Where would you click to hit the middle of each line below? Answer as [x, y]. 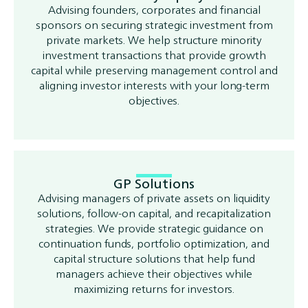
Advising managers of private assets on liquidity [154, 198]
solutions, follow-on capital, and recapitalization [154, 213]
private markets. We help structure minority [154, 40]
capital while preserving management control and [154, 70]
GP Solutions [154, 184]
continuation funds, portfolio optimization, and [154, 243]
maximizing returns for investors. [154, 289]
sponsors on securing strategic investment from [154, 25]
